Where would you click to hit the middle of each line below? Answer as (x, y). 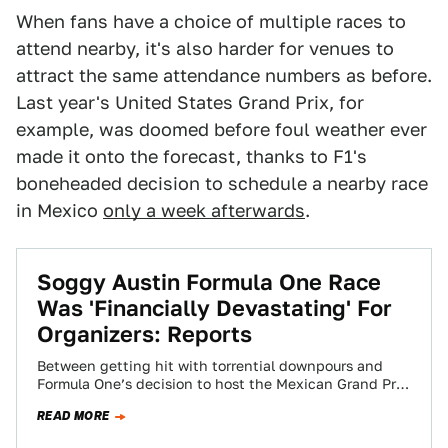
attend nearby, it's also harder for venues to (205, 48)
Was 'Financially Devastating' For (214, 308)
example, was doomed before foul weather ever (221, 129)
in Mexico (59, 210)
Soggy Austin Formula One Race (209, 282)
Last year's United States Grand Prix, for (190, 102)
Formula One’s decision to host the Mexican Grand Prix (222, 384)
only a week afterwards (204, 210)
